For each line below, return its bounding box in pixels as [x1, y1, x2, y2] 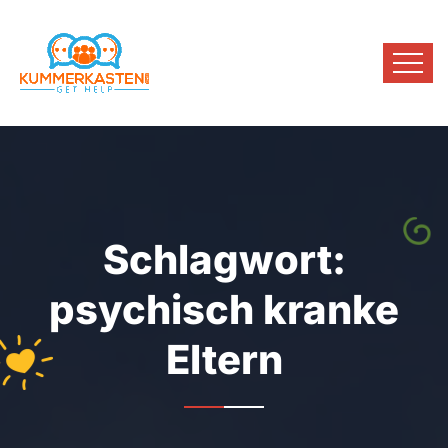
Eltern [165, 335, 283, 384]
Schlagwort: [102, 235, 346, 284]
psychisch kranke [49, 285, 399, 334]
